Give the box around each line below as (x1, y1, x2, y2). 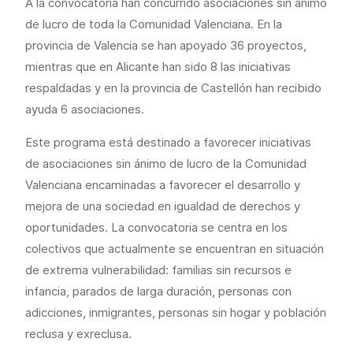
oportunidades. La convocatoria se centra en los (25, 220, 288, 235)
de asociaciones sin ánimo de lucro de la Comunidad (25, 156, 307, 171)
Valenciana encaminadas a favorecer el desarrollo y (25, 177, 300, 192)
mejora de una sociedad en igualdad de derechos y (25, 199, 300, 214)
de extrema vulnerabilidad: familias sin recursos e (25, 262, 292, 277)
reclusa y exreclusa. (25, 326, 132, 341)
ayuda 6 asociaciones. (25, 102, 144, 117)
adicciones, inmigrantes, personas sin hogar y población (25, 305, 326, 320)
